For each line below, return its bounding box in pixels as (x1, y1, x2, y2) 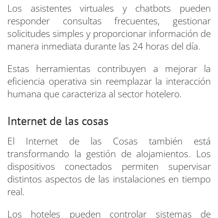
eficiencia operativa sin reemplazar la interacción (7, 75, 211, 88)
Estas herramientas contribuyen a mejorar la (7, 62, 211, 75)
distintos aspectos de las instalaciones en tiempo (7, 173, 211, 186)
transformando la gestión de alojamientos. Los (7, 147, 211, 161)
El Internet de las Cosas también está (7, 135, 211, 148)
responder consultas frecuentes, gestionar (7, 15, 211, 28)
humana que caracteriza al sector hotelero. (7, 88, 182, 101)
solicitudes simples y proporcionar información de (7, 27, 211, 40)
